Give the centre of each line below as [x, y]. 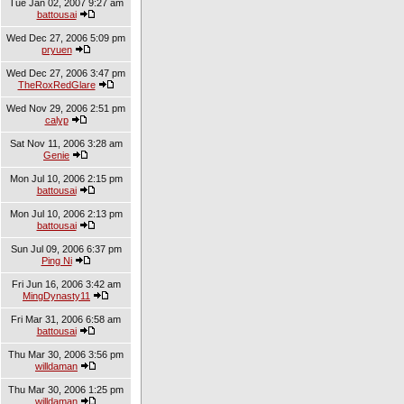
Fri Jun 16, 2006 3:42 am [66, 284]
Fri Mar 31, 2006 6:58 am [66, 319]
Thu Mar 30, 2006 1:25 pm [66, 390]
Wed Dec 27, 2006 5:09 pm [66, 38]
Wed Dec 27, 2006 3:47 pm [66, 73]
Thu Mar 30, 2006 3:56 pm [66, 354]
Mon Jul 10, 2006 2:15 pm [66, 179]
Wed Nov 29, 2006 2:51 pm [66, 108]
